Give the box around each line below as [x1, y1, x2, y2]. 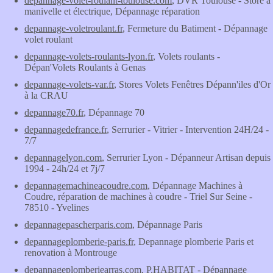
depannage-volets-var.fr [24, 79, 114, 90]
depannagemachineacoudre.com [24, 180, 147, 191]
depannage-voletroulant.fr [24, 23, 122, 34]
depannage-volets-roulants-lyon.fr [24, 51, 153, 62]
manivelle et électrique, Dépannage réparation [24, 6, 200, 16]
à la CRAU [24, 90, 68, 101]
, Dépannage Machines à [147, 180, 243, 191]
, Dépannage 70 [83, 107, 144, 118]
